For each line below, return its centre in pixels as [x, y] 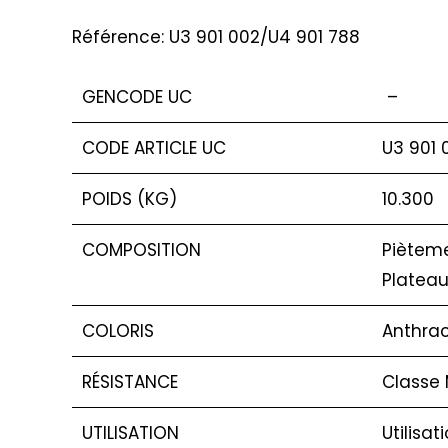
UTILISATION [130, 432]
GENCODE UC [137, 96]
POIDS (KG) [129, 198]
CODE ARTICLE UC [154, 147]
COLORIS [118, 330]
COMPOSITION [141, 249]
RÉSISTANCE [130, 381]
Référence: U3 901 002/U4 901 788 [216, 36]
